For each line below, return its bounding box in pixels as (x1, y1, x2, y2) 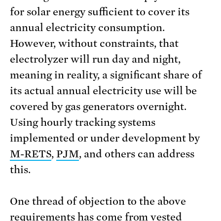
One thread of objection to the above (10, 195, 186, 208)
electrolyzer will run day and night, (10, 53, 181, 66)
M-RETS (10, 148, 51, 160)
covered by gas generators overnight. (10, 101, 186, 113)
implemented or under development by (10, 132, 200, 145)
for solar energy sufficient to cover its (10, 6, 189, 18)
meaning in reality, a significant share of (10, 69, 202, 81)
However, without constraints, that (10, 37, 179, 50)
